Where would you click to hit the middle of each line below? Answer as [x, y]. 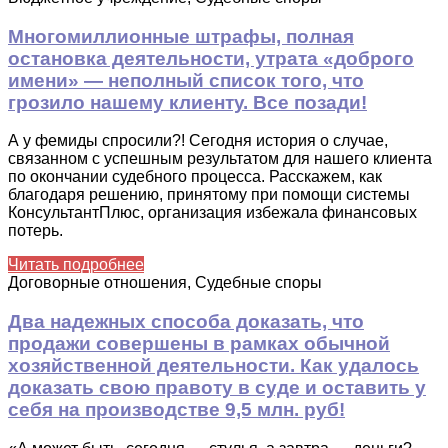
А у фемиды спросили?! [98, 141]
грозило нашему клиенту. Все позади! [187, 102]
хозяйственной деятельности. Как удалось [213, 366]
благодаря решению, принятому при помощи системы [209, 195]
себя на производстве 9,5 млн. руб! [176, 410]
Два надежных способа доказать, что [186, 322]
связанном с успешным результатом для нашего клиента [220, 159]
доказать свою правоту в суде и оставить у [217, 388]
